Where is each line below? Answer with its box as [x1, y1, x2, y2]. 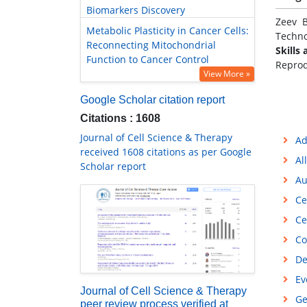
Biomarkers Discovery [86, 3, 185, 17]
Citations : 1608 [80, 112, 160, 125]
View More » [204, 68, 250, 80]
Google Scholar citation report [80, 94, 225, 106]
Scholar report [80, 160, 146, 173]
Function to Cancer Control [86, 53, 209, 66]
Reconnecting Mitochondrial [86, 38, 216, 52]
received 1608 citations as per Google [80, 145, 251, 159]
